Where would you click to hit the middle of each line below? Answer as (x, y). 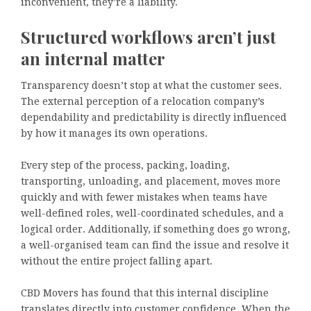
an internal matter (93, 59)
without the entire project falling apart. (117, 261)
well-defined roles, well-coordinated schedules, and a (152, 213)
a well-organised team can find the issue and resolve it (155, 245)
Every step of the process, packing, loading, (125, 165)
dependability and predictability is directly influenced (154, 117)
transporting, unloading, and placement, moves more (151, 181)
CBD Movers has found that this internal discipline (145, 293)
